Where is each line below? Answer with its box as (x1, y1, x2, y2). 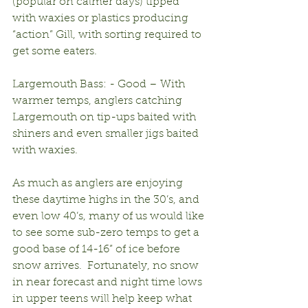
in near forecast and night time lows (12, 276, 205, 288)
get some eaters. (12, 45, 97, 57)
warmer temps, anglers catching (12, 95, 185, 107)
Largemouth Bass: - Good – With (12, 78, 188, 90)
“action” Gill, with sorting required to (12, 29, 204, 41)
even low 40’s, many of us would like (12, 210, 207, 222)
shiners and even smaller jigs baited (12, 128, 201, 140)
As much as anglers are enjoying (12, 177, 186, 189)
